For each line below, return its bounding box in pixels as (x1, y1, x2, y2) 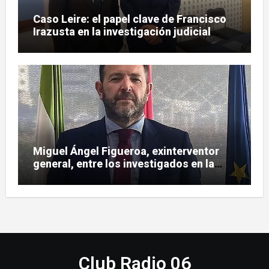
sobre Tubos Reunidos (32, 38, 147, 51)
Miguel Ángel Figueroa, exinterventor (32, 144, 219, 157)
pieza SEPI (32, 169, 85, 183)
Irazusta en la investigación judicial (32, 25, 211, 38)
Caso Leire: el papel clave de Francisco (32, 13, 226, 26)
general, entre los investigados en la (32, 157, 214, 170)
